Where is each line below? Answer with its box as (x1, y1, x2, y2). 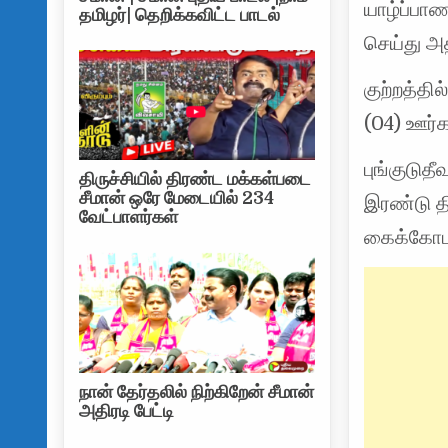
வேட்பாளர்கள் (79, 207, 179, 228)
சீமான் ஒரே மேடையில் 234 (79, 188, 275, 209)
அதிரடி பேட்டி (79, 401, 175, 422)
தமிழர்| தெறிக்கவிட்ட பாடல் (79, 4, 281, 25)
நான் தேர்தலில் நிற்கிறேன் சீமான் (79, 382, 315, 403)
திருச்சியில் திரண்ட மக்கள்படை (79, 169, 312, 190)
